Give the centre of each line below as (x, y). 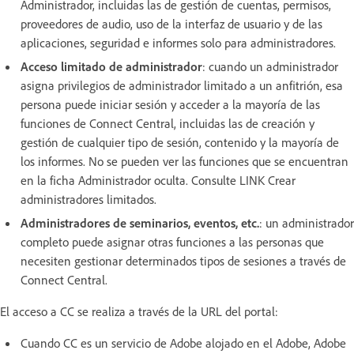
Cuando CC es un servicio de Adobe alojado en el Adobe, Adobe (183, 343)
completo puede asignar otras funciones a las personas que (172, 242)
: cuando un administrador (270, 66)
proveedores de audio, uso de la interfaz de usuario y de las (171, 24)
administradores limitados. (88, 199)
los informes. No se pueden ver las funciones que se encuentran (185, 161)
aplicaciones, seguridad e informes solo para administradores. (178, 43)
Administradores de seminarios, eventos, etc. (140, 223)
